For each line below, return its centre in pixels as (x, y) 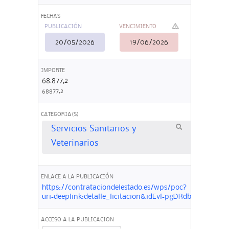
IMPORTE (53, 70)
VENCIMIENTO (138, 27)
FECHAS (51, 16)
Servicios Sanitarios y (93, 130)
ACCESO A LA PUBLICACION (77, 220)
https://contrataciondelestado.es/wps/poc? (114, 187)
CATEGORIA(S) (60, 115)
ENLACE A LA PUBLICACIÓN (77, 177)
